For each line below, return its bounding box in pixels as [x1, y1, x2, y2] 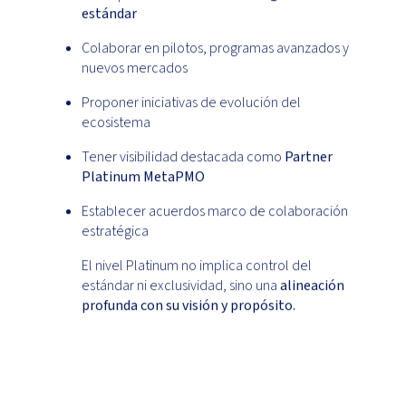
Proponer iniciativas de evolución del [82, 92, 301, 113]
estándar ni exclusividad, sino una [82, 275, 280, 296]
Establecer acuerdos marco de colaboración [82, 201, 348, 222]
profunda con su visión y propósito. [82, 295, 295, 316]
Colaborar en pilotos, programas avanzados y [82, 38, 349, 59]
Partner [285, 147, 333, 168]
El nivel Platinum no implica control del [82, 256, 312, 276]
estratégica [82, 221, 149, 242]
